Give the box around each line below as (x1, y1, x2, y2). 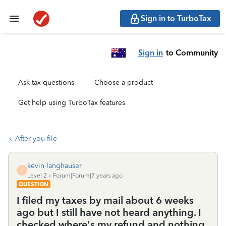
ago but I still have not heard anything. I (17, 206, 201, 218)
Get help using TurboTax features (18, 98, 125, 107)
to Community (166, 47, 218, 58)
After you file (15, 134, 57, 143)
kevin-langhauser (27, 161, 82, 170)
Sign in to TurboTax (141, 14, 211, 23)
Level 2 (27, 172, 47, 179)
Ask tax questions (18, 78, 74, 87)
